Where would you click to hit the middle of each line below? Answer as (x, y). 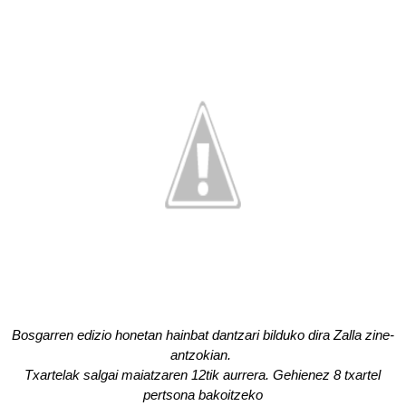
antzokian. (203, 354)
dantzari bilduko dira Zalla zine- (301, 334)
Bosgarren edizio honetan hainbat (110, 334)
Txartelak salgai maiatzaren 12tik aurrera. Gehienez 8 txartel (203, 374)
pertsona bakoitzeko (203, 394)
